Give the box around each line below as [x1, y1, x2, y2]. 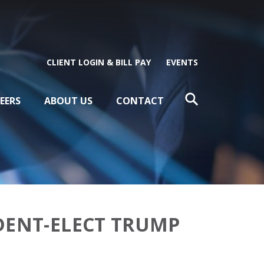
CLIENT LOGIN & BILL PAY [47, 57, 151, 68]
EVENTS [166, 57, 198, 68]
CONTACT [116, 94, 164, 108]
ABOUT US [44, 94, 93, 108]
